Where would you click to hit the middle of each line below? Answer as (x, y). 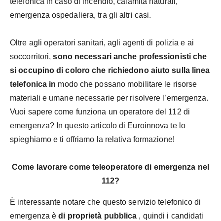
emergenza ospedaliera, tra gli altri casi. (81, 15)
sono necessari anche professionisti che (130, 57)
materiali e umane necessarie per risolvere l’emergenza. (109, 98)
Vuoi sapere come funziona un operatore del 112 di (100, 112)
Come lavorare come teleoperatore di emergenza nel (110, 167)
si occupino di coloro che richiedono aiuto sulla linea (110, 71)
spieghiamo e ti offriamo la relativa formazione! (92, 140)
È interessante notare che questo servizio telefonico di (106, 202)
